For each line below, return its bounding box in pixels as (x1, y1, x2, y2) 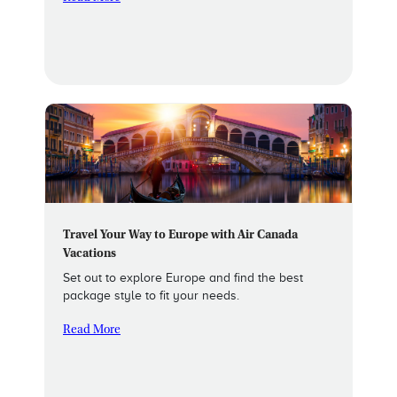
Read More (63, 324, 121, 338)
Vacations (63, 248, 116, 261)
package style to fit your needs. (63, 289, 239, 303)
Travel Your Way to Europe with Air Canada (63, 230, 298, 243)
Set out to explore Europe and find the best (63, 271, 303, 285)
